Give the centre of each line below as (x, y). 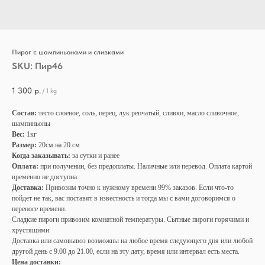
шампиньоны (31, 124)
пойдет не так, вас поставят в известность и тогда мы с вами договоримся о (124, 198)
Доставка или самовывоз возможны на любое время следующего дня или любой (132, 241)
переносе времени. (39, 209)
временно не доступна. (45, 177)
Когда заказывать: (41, 156)
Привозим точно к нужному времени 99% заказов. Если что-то (139, 188)
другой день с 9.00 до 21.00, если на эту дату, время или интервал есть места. (126, 252)
